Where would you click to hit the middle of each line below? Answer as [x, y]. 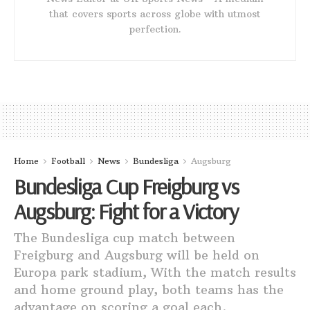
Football [68, 161]
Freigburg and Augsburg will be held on [137, 255]
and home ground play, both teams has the [149, 289]
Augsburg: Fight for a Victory [126, 211]
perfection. [155, 29]
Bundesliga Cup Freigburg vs [126, 186]
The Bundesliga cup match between [125, 237]
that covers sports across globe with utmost [155, 13]
